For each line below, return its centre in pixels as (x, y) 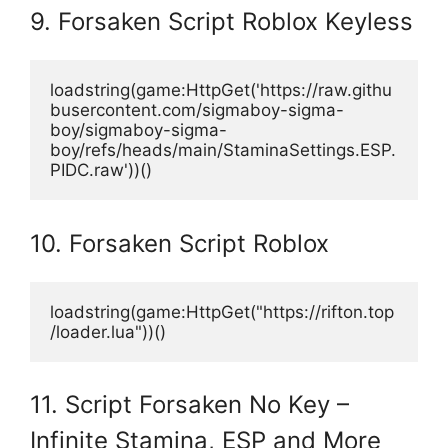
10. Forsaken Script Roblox (179, 243)
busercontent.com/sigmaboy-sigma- (197, 110)
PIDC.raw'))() (101, 170)
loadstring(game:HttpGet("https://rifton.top (222, 311)
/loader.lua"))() (108, 331)
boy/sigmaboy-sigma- (138, 130)
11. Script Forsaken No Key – (189, 405)
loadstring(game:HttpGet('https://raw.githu (221, 90)
